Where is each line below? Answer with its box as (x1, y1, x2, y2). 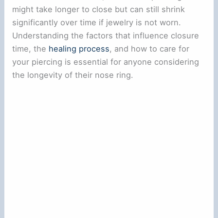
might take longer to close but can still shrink (12, 4, 185, 14)
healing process (49, 43, 110, 54)
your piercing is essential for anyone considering (12, 56, 200, 67)
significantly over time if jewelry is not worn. (12, 17, 182, 27)
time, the (12, 43, 49, 54)
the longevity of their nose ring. (12, 70, 134, 80)
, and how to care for (109, 43, 190, 54)
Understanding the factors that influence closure (12, 30, 200, 40)
